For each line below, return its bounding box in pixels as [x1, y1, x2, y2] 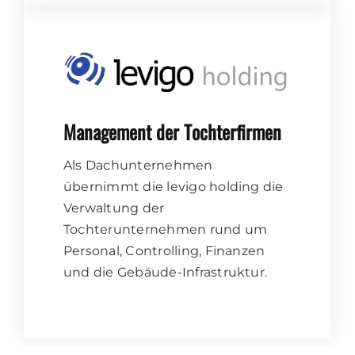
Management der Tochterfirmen [63, 117, 281, 147]
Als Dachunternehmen [63, 158, 213, 174]
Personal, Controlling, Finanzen [63, 243, 265, 259]
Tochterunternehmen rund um [63, 222, 268, 238]
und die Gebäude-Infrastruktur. [63, 265, 268, 281]
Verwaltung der [63, 200, 165, 216]
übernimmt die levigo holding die [63, 179, 284, 195]
